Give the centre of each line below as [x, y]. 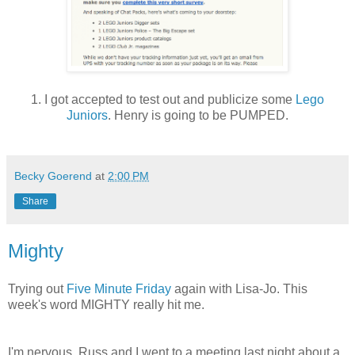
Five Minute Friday [119, 288]
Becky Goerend [53, 176]
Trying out [37, 288]
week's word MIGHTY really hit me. [106, 304]
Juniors [87, 115]
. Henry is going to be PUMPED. [198, 115]
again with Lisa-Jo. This [239, 288]
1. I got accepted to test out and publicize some [163, 99]
